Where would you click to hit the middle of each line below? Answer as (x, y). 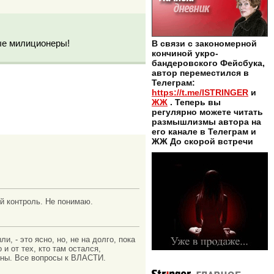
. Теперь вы (194, 102)
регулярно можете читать (207, 112)
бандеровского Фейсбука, (208, 63)
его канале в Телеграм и (204, 132)
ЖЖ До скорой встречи (202, 142)
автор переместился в (200, 73)
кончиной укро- (185, 54)
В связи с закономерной (204, 44)
